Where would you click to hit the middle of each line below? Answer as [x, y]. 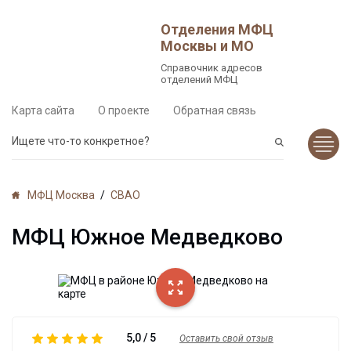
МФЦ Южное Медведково [147, 237]
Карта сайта [43, 110]
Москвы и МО [207, 46]
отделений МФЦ [199, 80]
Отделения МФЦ [217, 29]
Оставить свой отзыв [226, 338]
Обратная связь [215, 110]
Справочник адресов [211, 68]
